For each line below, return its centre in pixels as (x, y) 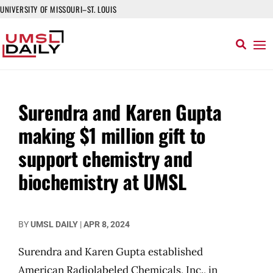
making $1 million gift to (112, 135)
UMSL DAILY (54, 224)
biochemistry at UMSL (102, 181)
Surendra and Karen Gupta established (111, 252)
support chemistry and (105, 158)
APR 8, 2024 (107, 224)
